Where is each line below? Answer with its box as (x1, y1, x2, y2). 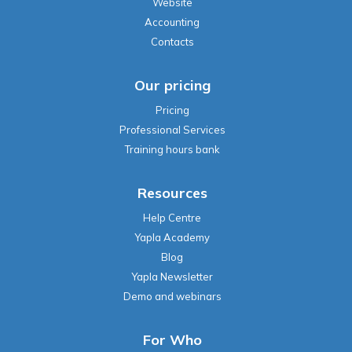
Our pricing (134, 13, 211, 31)
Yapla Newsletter (131, 207, 213, 220)
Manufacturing (137, 314, 207, 328)
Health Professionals (121, 334, 223, 347)
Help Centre (143, 148, 201, 161)
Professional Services (119, 60, 225, 73)
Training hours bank (124, 79, 220, 93)
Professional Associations (108, 295, 236, 308)
